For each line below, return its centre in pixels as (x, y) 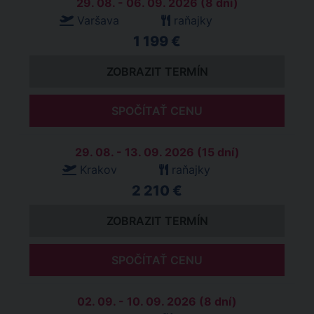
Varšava (98, 20)
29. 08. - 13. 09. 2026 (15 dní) (157, 152)
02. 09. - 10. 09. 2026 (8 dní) (157, 301)
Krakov (98, 170)
